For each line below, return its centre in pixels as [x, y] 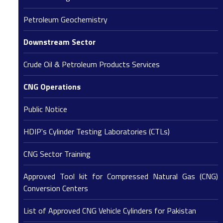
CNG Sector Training [57, 154]
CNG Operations [52, 87]
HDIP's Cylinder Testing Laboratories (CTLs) [97, 131]
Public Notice [46, 109]
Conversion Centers [56, 188]
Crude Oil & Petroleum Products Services [92, 64]
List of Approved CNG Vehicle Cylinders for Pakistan [110, 211]
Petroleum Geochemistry [66, 19]
